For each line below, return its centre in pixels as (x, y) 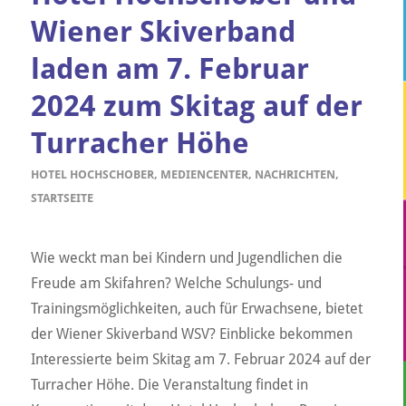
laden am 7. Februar (169, 69)
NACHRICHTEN (295, 175)
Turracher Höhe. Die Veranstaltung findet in (169, 384)
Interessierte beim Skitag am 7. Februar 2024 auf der (200, 359)
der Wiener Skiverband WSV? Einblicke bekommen (191, 333)
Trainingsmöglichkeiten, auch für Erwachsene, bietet (196, 308)
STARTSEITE (62, 198)
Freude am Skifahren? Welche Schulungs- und (176, 283)
